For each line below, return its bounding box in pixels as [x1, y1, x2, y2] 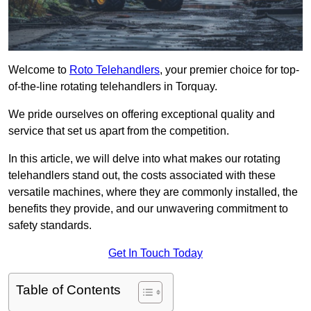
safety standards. [8, 219, 92, 232]
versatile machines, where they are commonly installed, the [8, 186, 298, 199]
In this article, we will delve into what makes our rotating [8, 153, 280, 165]
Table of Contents [16, 283, 121, 298]
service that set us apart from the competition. [8, 125, 229, 137]
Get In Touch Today [108, 247, 203, 260]
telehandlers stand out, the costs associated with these [8, 169, 276, 182]
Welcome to [8, 64, 69, 76]
